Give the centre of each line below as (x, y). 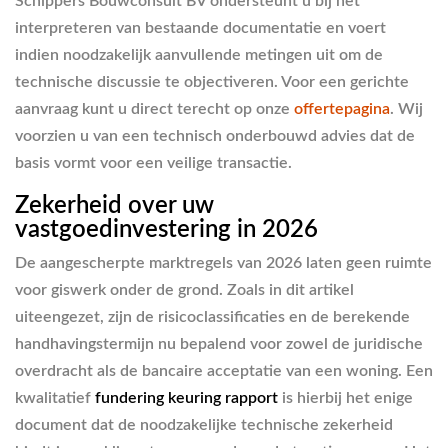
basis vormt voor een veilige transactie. (153, 162)
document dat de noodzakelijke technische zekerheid (204, 425)
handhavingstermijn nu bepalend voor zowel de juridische (219, 344)
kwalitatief (55, 398)
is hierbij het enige (345, 398)
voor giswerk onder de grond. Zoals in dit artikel (184, 290)
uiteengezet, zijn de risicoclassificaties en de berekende (212, 317)
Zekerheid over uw (114, 205)
